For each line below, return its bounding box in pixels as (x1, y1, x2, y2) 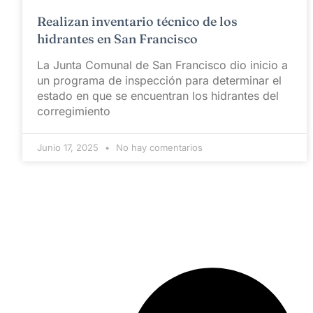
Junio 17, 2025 (37, 141, 101, 153)
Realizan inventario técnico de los (37, 13, 238, 29)
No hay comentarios (113, 141, 203, 153)
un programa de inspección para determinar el (37, 73, 282, 87)
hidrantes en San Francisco (37, 30, 198, 47)
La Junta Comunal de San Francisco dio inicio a (37, 57, 288, 72)
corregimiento (37, 103, 110, 118)
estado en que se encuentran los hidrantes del (37, 88, 279, 103)
